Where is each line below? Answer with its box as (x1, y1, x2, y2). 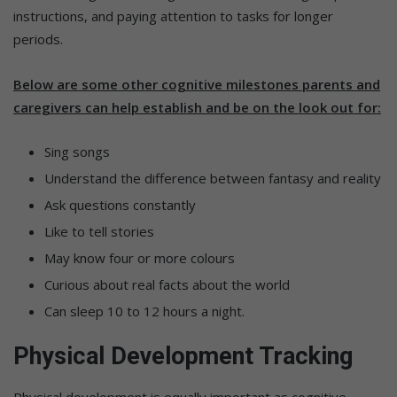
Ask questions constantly (44, 196, 196, 214)
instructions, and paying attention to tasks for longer (13, 7, 333, 26)
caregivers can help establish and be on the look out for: (13, 98, 381, 117)
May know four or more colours (44, 249, 235, 268)
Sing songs (44, 143, 110, 161)
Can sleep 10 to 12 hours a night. (44, 302, 245, 321)
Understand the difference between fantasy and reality (44, 169, 381, 188)
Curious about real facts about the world (44, 276, 290, 294)
